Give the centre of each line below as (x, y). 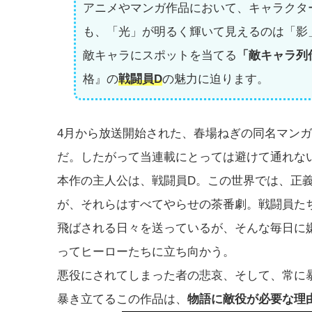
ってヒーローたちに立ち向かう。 (146, 251)
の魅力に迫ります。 (215, 79)
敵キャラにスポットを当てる (159, 55)
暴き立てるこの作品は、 (122, 299)
